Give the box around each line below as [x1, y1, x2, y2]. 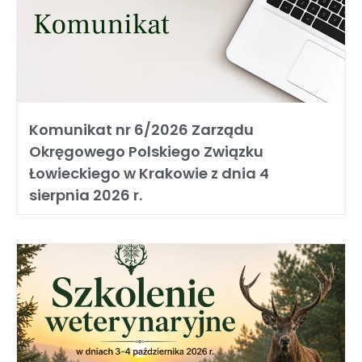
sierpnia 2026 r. [29, 185, 142, 205]
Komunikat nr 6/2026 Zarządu [29, 120, 254, 140]
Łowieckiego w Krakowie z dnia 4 [29, 163, 269, 183]
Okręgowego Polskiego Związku [29, 141, 263, 162]
